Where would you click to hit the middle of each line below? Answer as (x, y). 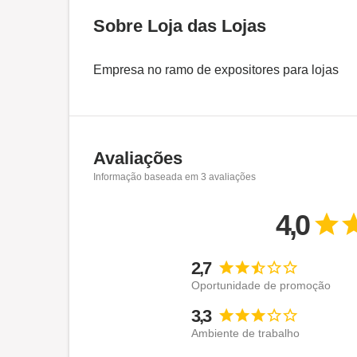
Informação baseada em (147, 177)
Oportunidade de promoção (261, 285)
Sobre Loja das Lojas (180, 26)
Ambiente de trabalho (246, 333)
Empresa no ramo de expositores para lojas (216, 70)
